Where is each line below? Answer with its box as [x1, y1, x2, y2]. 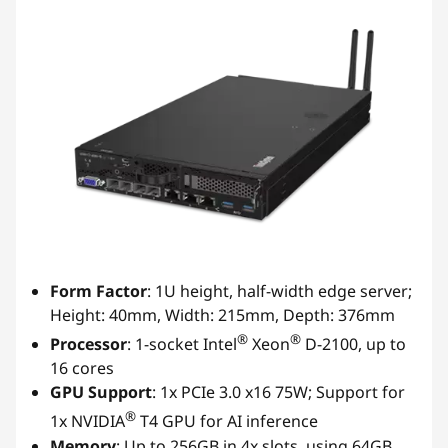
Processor [50, 333, 127, 356]
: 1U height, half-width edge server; [147, 280, 412, 303]
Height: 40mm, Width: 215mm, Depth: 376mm [50, 304, 395, 327]
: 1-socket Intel [127, 333, 237, 356]
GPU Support [50, 381, 152, 404]
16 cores [50, 357, 114, 380]
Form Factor [50, 280, 147, 303]
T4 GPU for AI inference [136, 410, 318, 433]
